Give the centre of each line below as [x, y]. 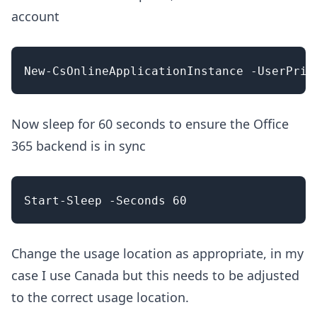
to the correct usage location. [100, 298]
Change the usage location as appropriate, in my [157, 254]
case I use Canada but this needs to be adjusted [155, 276]
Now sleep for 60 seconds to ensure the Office [150, 124]
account [35, 17]
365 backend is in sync [79, 146]
